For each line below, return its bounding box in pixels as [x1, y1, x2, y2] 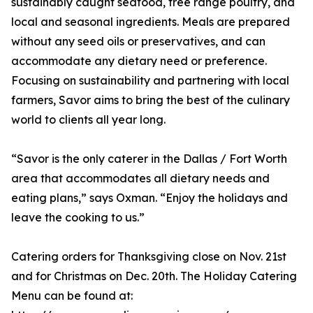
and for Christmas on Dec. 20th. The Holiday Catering [11, 269, 297, 284]
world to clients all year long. [11, 112, 166, 127]
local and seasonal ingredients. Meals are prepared [11, 15, 290, 29]
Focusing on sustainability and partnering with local [11, 73, 289, 88]
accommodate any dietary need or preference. [11, 54, 267, 68]
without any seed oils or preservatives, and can [11, 34, 265, 49]
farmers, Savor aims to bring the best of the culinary [11, 93, 290, 108]
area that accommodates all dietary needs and [11, 171, 270, 186]
